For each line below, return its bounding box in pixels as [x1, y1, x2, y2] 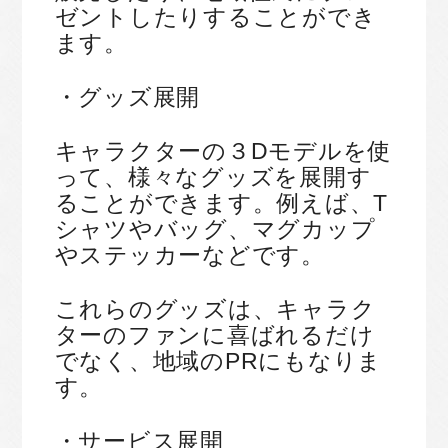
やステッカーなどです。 [54, 243, 325, 268]
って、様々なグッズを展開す [54, 165, 372, 190]
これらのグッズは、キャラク [54, 297, 376, 322]
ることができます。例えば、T [54, 191, 388, 216]
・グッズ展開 [54, 85, 200, 110]
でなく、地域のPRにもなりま [54, 349, 382, 374]
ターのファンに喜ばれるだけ [54, 323, 375, 348]
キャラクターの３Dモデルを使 [54, 139, 391, 164]
